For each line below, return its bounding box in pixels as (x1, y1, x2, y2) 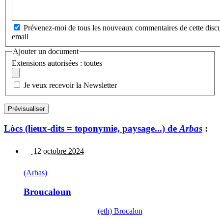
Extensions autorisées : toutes (12, 58, 102, 67)
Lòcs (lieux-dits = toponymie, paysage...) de (4, 123, 179, 134)
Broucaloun (24, 186, 71, 197)
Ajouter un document (13, 47, 79, 56)
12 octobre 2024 (31, 147, 84, 156)
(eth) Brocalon (97, 206, 142, 215)
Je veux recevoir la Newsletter (24, 81, 117, 89)
